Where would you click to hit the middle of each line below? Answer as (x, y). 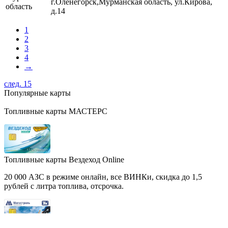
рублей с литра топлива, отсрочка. (64, 186)
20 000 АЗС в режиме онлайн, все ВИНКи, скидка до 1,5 (103, 177)
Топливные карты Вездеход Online (64, 160)
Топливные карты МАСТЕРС (56, 111)
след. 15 (18, 83)
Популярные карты (37, 93)
